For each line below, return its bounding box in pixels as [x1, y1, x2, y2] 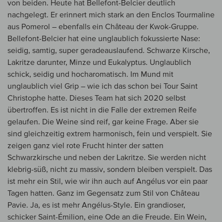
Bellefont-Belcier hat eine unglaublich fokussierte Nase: [7, 34, 200, 43]
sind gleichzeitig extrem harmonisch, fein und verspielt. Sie [7, 129, 212, 138]
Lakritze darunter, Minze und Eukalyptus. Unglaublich [7, 57, 191, 67]
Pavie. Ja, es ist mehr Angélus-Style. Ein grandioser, [7, 200, 185, 210]
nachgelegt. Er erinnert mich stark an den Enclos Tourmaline [7, 10, 215, 19]
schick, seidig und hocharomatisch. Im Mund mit [7, 69, 173, 79]
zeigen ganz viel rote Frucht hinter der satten [7, 141, 164, 150]
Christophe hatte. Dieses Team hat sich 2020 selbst [7, 93, 186, 103]
